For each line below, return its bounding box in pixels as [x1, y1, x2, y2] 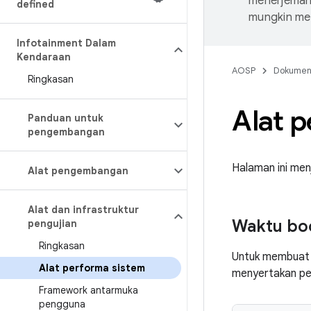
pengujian [28, 217, 77, 230]
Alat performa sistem [39, 262, 145, 274]
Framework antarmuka [39, 284, 138, 296]
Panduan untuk [28, 112, 103, 124]
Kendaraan [17, 51, 71, 63]
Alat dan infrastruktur [28, 203, 139, 216]
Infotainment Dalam [17, 37, 116, 49]
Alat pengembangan [28, 165, 128, 177]
